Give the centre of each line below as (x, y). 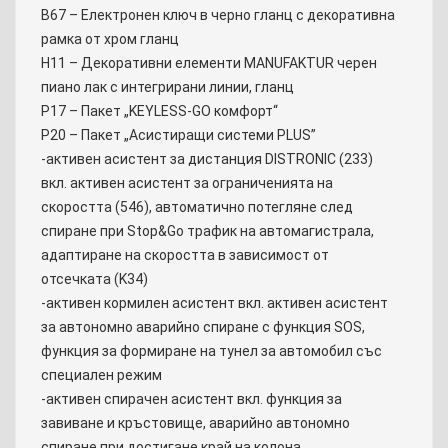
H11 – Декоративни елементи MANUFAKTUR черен (209, 63)
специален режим (101, 375)
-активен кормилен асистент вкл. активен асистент (214, 303)
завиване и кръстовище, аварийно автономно (195, 423)
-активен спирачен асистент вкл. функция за (191, 399)
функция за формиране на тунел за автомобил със (211, 351)
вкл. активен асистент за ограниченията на (187, 183)
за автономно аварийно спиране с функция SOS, (203, 327)
